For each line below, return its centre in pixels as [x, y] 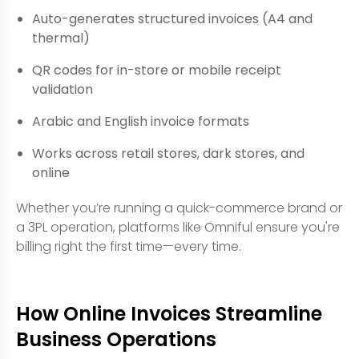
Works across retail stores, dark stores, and [168, 153]
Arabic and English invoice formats [141, 121]
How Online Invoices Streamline [169, 313]
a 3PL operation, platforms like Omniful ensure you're [178, 227]
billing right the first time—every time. [129, 246]
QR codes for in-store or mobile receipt [157, 70]
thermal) [61, 38]
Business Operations [116, 339]
